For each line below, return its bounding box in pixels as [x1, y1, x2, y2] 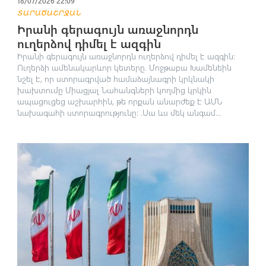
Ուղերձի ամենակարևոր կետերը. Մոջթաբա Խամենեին [17, 61, 232, 73]
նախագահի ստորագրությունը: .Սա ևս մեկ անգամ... [17, 106, 221, 118]
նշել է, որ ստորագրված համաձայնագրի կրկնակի [17, 72, 214, 84]
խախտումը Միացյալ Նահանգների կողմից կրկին [17, 84, 211, 96]
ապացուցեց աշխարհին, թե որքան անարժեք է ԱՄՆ [17, 95, 222, 107]
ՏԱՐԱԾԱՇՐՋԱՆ [17, 7, 81, 17]
